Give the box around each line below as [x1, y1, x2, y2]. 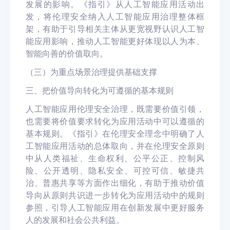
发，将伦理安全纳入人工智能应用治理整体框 [26, 11, 204, 22]
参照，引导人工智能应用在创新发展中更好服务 [26, 202, 204, 213]
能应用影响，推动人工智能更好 [26, 36, 145, 46]
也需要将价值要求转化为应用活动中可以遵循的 [26, 116, 204, 126]
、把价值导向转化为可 [34, 85, 116, 95]
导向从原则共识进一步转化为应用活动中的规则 [26, 190, 204, 200]
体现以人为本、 [145, 36, 205, 46]
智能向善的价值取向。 [26, 48, 108, 59]
